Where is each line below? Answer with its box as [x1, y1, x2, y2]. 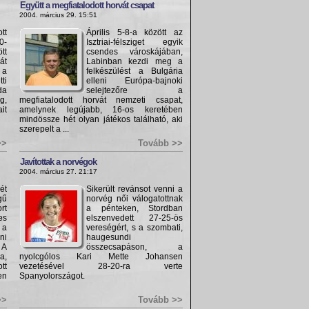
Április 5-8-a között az [86, 28, 183, 37]
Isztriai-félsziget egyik [86, 37, 183, 47]
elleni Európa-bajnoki [86, 76, 183, 86]
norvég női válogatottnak [86, 194, 183, 203]
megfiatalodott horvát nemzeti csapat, [19, 95, 183, 105]
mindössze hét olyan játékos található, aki [19, 114, 183, 124]
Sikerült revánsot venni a [86, 184, 183, 194]
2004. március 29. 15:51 [19, 11, 97, 19]
